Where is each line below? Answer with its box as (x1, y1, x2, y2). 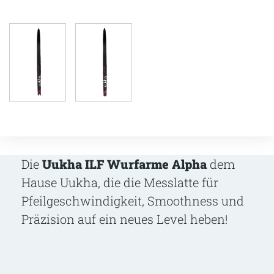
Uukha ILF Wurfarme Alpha (42, 155, 207, 172)
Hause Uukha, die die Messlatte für (21, 174, 218, 190)
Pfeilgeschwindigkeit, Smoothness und (21, 192, 244, 209)
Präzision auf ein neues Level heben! (21, 210, 228, 227)
